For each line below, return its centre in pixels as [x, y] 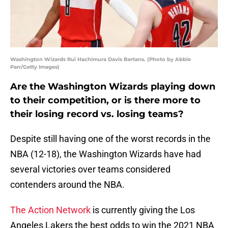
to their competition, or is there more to [105, 101]
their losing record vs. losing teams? [97, 114]
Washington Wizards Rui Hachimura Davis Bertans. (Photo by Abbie [101, 60]
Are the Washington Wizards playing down [113, 87]
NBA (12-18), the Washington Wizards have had [106, 154]
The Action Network [50, 210]
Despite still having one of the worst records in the [110, 139]
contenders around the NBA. [67, 185]
